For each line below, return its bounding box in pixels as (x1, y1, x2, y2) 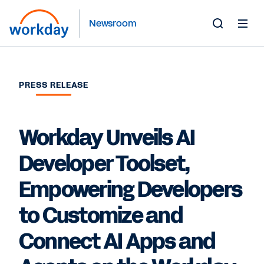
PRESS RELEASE (19, 80, 88, 91)
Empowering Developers (19, 175, 242, 204)
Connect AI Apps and (19, 227, 216, 256)
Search (217, 48, 249, 62)
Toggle (217, 34, 246, 48)
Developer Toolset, (19, 149, 190, 179)
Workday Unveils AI (19, 123, 195, 153)
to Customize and (19, 201, 183, 230)
